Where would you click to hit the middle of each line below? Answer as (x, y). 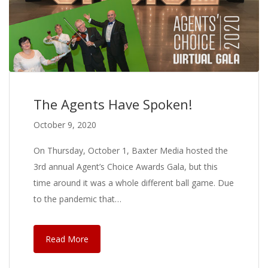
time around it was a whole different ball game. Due (134, 182)
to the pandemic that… (77, 199)
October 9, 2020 (65, 124)
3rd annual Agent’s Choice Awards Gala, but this (126, 166)
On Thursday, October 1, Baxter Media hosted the (131, 150)
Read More (67, 239)
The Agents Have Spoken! (113, 104)
